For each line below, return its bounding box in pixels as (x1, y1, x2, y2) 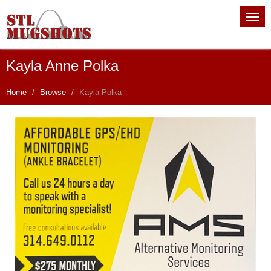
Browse (40, 88, 66, 97)
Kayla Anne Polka (6, 57, 119, 74)
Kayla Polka (79, 88, 122, 97)
